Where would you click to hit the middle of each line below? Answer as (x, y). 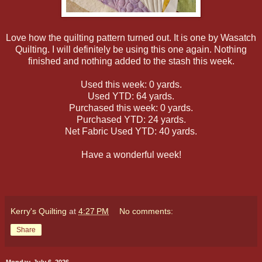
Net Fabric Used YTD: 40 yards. (131, 132)
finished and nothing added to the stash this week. (131, 61)
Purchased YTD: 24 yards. (131, 120)
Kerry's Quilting (39, 211)
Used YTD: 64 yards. (131, 96)
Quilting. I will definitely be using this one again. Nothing (131, 50)
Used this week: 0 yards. (131, 85)
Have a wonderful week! (131, 155)
